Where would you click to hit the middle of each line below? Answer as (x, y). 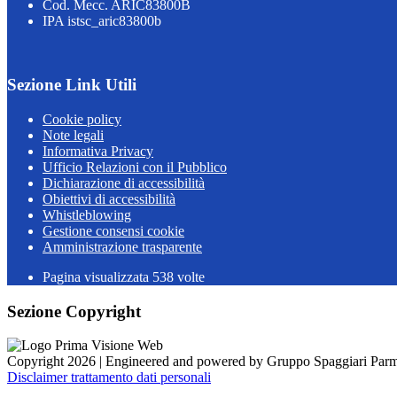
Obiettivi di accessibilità (109, 199)
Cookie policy (82, 119)
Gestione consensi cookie (113, 231)
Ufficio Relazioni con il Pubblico (135, 167)
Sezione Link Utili (72, 85)
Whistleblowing (87, 215)
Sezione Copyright (74, 311)
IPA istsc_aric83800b (102, 20)
